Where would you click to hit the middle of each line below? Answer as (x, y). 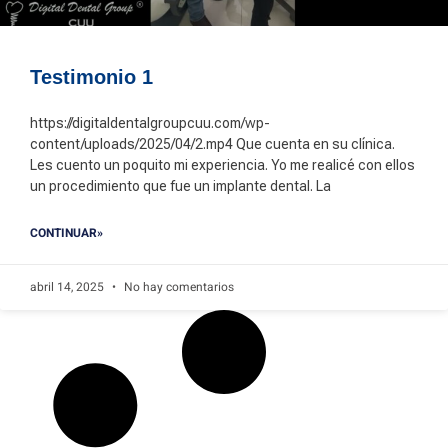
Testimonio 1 (91, 77)
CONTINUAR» (66, 233)
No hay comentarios (177, 287)
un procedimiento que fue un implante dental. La (180, 186)
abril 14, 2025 (68, 287)
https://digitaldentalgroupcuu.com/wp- (150, 123)
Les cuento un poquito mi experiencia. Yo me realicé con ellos (222, 165)
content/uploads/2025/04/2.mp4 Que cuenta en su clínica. (212, 144)
